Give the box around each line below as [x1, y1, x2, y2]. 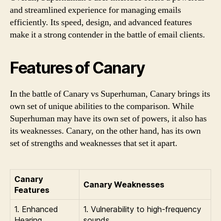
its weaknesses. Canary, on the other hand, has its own [10, 125, 201, 137]
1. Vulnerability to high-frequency [83, 204, 201, 214]
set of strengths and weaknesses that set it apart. [10, 138, 178, 149]
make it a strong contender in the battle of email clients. [10, 29, 205, 40]
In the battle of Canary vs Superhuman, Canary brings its [10, 88, 210, 100]
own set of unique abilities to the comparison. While [10, 101, 194, 112]
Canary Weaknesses [83, 180, 164, 189]
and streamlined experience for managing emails [10, 4, 181, 16]
